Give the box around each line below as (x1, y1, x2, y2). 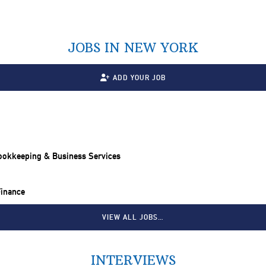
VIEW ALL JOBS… (102, 213, 164, 222)
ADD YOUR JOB (112, 73, 166, 82)
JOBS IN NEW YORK (68, 40, 198, 56)
